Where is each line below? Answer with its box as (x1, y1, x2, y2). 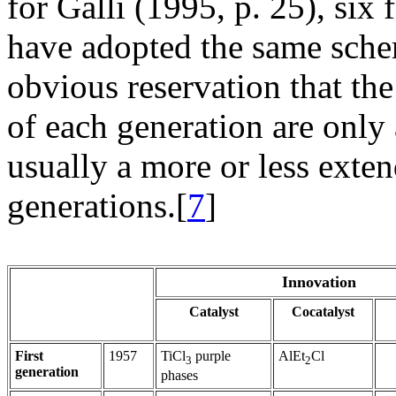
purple (192, 348, 231, 364)
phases (161, 368, 198, 384)
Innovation (282, 273, 356, 292)
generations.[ (7, 187, 187, 225)
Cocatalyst (292, 304, 354, 320)
